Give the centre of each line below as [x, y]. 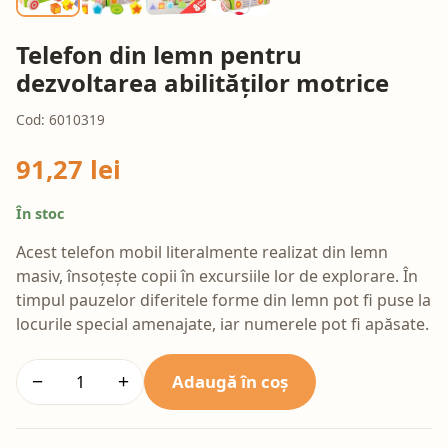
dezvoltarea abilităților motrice [202, 83]
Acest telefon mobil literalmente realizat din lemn [202, 251]
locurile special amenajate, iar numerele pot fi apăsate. [222, 323]
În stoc [40, 214]
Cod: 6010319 [60, 120]
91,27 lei [68, 170]
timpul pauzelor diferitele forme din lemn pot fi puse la [223, 299]
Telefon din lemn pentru [159, 55]
